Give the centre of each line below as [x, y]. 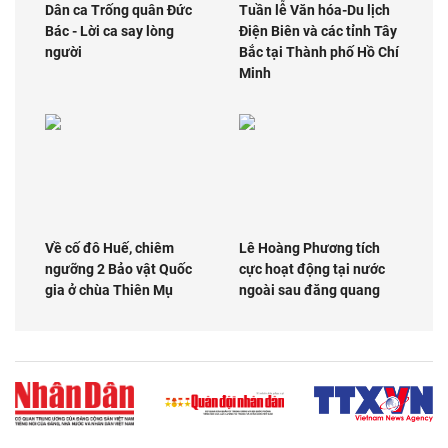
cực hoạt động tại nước [312, 269]
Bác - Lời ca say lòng [109, 30]
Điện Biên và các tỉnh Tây [318, 30]
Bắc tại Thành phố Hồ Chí [319, 51]
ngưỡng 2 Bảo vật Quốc [118, 269]
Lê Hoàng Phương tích [309, 248]
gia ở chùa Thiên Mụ [109, 290]
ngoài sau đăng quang [309, 290]
